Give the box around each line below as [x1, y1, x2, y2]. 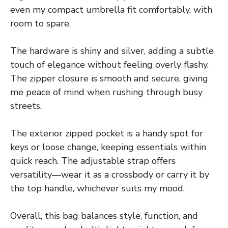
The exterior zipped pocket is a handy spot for [10, 127, 203, 140]
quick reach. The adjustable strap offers [10, 155, 176, 167]
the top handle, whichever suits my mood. [10, 182, 185, 195]
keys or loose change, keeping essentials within [10, 141, 206, 154]
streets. [10, 100, 42, 112]
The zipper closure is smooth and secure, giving [10, 72, 208, 85]
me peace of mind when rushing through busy [10, 86, 203, 99]
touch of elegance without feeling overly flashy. [10, 59, 209, 71]
